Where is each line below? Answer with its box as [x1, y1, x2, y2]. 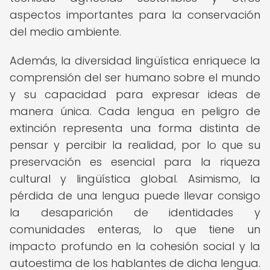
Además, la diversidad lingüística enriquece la [10, 53, 260, 68]
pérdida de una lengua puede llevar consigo [10, 188, 260, 203]
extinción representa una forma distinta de [10, 121, 260, 136]
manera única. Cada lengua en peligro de [10, 104, 260, 119]
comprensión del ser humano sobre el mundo [10, 70, 260, 85]
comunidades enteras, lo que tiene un [10, 222, 260, 237]
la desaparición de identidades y [10, 205, 260, 220]
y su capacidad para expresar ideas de [10, 87, 260, 102]
